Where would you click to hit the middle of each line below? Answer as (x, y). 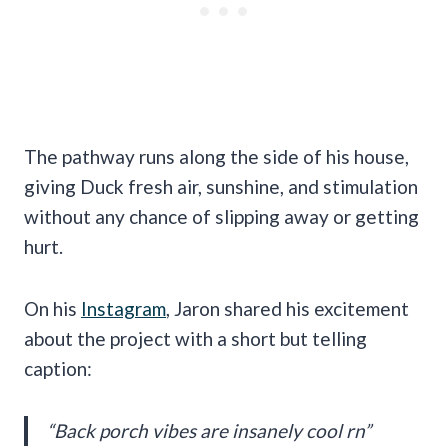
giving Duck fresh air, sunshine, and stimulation (221, 186)
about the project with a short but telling (195, 338)
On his (52, 308)
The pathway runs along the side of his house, (216, 156)
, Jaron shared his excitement (287, 308)
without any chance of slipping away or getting (221, 216)
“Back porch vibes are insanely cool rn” (209, 430)
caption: (58, 368)
